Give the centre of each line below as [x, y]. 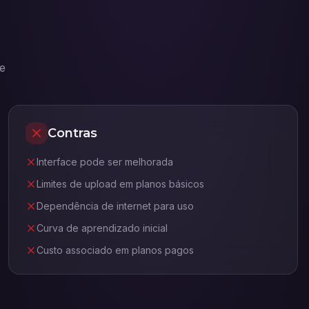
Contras [72, 133]
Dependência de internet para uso [115, 206]
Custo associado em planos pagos [115, 250]
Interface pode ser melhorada [105, 162]
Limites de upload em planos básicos [120, 184]
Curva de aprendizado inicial [102, 228]
